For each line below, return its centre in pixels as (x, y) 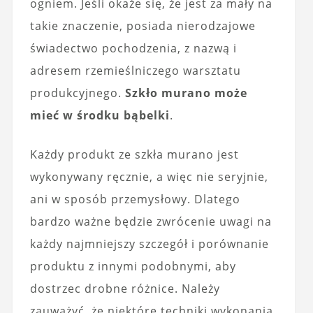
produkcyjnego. (77, 93)
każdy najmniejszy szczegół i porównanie (149, 243)
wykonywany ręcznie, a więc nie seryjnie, (149, 176)
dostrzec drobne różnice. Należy (125, 288)
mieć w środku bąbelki (100, 115)
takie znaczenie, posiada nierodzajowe (143, 26)
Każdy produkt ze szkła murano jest (134, 154)
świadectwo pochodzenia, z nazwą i (133, 48)
